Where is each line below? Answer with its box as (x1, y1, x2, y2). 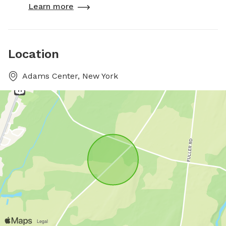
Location (8, 46, 59, 61)
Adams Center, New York (22, 71, 118, 81)
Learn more (28, 1, 74, 11)
